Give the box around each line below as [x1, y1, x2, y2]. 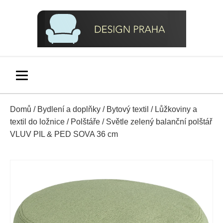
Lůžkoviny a [155, 105, 197, 113]
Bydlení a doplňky [37, 105, 101, 113]
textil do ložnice [10, 117, 65, 126]
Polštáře [71, 117, 100, 126]
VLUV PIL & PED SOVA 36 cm [10, 130, 118, 138]
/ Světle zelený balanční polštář [100, 117, 212, 126]
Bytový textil [107, 105, 149, 113]
